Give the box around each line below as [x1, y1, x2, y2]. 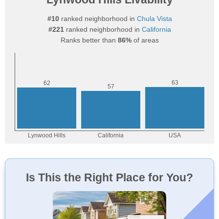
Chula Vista [136, 15, 172, 22]
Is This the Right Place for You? [26, 171, 193, 184]
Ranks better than [60, 36, 118, 44]
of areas [131, 36, 159, 44]
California [141, 25, 171, 33]
